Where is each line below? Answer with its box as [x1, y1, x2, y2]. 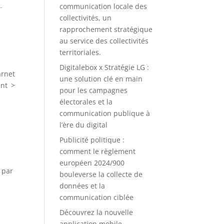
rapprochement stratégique [59, 24, 153, 34]
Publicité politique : [59, 135, 125, 144]
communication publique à [59, 108, 150, 118]
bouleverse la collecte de [59, 169, 143, 179]
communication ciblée [59, 192, 134, 202]
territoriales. [59, 47, 101, 57]
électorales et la [59, 97, 113, 106]
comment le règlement [59, 146, 136, 156]
